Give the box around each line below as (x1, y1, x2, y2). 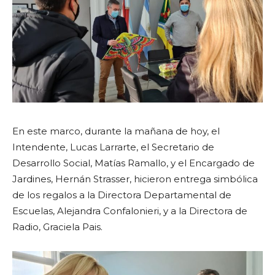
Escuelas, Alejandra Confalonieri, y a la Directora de (12, 204, 247, 217)
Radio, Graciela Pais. (12, 220, 103, 233)
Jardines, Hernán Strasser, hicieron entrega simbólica (12, 172, 258, 185)
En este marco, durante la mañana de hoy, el (12, 125, 220, 137)
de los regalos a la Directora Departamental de (12, 188, 231, 201)
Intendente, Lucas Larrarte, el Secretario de (12, 141, 214, 153)
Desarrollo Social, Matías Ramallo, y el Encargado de (12, 157, 255, 169)
